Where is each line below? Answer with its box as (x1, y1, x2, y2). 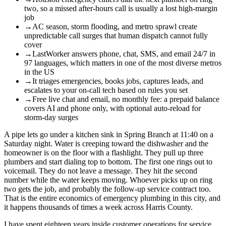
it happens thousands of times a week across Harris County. (4, 202, 193, 211)
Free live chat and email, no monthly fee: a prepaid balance (32, 94, 219, 103)
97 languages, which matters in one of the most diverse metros (24, 58, 221, 67)
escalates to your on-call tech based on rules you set (24, 85, 188, 94)
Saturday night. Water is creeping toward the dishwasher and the (4, 139, 208, 148)
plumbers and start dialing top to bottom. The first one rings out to (4, 157, 212, 166)
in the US (24, 67, 54, 76)
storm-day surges (24, 112, 78, 122)
